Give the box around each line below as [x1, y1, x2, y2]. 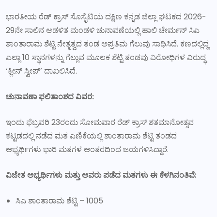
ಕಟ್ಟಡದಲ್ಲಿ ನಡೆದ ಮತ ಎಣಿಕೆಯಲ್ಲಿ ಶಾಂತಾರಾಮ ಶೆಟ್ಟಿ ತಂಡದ [6, 130, 177, 141]
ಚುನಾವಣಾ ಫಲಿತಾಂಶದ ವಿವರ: [6, 91, 94, 102]
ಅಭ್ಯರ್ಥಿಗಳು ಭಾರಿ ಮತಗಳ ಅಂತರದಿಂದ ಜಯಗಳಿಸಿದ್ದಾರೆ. [6, 143, 169, 155]
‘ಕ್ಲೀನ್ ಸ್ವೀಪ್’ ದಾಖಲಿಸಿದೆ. [6, 65, 77, 77]
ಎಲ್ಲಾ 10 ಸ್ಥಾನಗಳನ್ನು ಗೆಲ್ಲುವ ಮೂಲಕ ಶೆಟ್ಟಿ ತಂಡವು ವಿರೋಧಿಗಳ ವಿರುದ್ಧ [6, 51, 206, 63]
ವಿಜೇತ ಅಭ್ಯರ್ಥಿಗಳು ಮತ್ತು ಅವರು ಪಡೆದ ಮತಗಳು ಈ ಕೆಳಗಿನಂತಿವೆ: [6, 169, 197, 181]
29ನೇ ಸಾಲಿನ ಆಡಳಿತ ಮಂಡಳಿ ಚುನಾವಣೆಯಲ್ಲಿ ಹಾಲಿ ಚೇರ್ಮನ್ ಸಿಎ [6, 24, 200, 36]
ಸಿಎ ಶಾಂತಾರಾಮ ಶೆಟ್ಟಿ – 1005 [15, 195, 103, 206]
